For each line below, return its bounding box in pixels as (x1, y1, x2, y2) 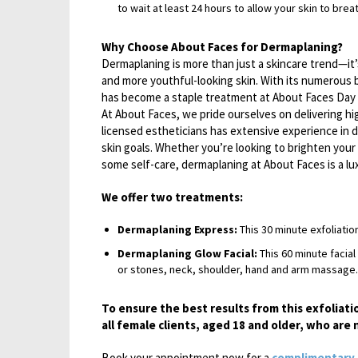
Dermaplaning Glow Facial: (117, 246, 257, 261)
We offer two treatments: (101, 189, 243, 205)
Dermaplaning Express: (117, 222, 237, 237)
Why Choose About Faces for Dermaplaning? (101, 39, 343, 54)
